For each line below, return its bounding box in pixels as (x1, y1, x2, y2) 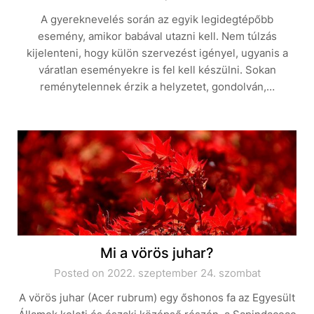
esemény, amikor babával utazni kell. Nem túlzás (37, 29, 277, 43)
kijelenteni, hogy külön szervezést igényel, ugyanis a (26, 46, 288, 60)
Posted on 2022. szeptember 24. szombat (53, 266, 261, 280)
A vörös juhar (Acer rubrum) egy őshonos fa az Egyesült (19, 291, 295, 304)
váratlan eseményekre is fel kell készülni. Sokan (38, 63, 276, 76)
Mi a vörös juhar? (100, 245, 214, 261)
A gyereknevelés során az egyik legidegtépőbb (41, 13, 273, 26)
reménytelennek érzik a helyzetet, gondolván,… (39, 80, 275, 93)
